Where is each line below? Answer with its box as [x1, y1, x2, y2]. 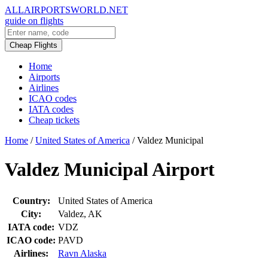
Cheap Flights [10, 41, 57, 50]
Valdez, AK [58, 208, 102, 219]
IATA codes [29, 104, 74, 114]
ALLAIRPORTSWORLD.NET [5, 5, 128, 15]
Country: [12, 195, 50, 206]
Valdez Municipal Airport [5, 159, 215, 181]
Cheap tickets [29, 115, 80, 125]
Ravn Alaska [58, 248, 106, 258]
